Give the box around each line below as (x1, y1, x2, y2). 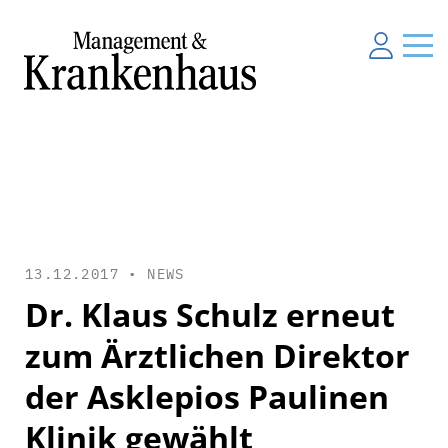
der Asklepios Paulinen (25, 374, 389, 418)
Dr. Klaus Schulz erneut (25, 292, 395, 336)
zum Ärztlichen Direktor (25, 333, 410, 377)
